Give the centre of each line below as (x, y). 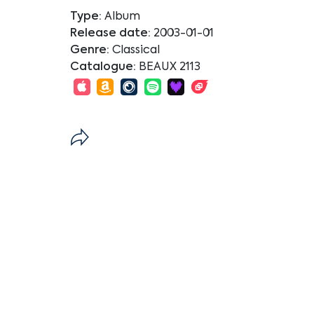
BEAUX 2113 (170, 67)
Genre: (90, 50)
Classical (136, 50)
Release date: (110, 33)
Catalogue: (103, 67)
